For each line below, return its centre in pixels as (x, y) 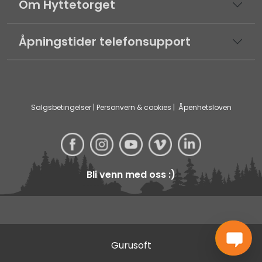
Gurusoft (131, 246)
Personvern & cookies (134, 107)
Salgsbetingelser (61, 107)
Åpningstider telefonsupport (105, 41)
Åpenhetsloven (205, 107)
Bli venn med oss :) (131, 175)
